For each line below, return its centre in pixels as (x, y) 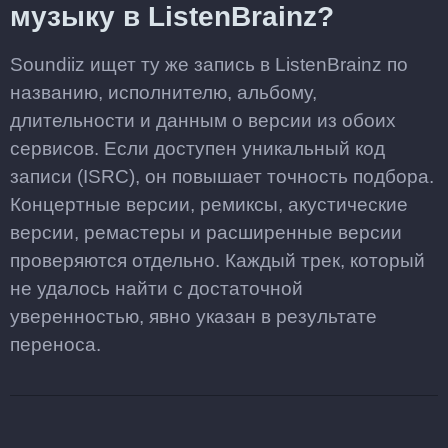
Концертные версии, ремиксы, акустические (209, 204)
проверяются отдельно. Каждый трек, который (217, 260)
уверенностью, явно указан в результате (193, 316)
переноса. (55, 344)
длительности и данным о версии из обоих (203, 120)
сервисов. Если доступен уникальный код (197, 148)
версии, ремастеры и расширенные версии (206, 232)
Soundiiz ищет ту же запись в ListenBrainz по (209, 64)
